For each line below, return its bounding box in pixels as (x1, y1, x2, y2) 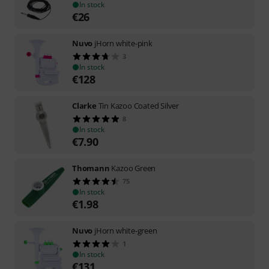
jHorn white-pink (94, 38, 153, 49)
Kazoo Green (111, 163, 156, 174)
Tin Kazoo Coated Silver (98, 100, 180, 111)
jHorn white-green (94, 225, 157, 236)
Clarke (72, 100, 97, 111)
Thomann (72, 163, 110, 174)
